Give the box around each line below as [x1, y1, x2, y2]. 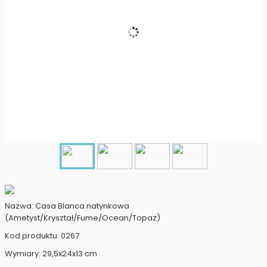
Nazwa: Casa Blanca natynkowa [5, 200, 129, 212]
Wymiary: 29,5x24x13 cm [5, 248, 97, 259]
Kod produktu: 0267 [5, 230, 79, 241]
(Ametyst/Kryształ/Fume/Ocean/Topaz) [5, 212, 160, 223]
